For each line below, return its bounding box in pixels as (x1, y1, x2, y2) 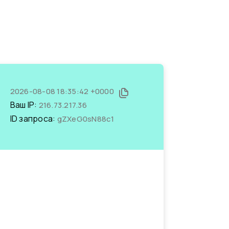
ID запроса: (10, 113, 57, 124)
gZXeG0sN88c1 (57, 113, 114, 124)
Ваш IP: (10, 99, 39, 110)
